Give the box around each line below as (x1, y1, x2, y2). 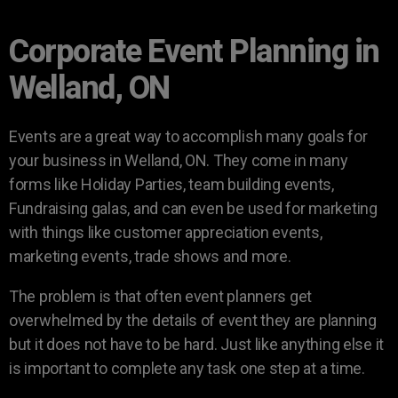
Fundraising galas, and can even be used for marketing (9, 199, 378, 219)
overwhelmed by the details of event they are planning (9, 311, 377, 330)
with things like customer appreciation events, (9, 223, 322, 243)
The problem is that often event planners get (9, 287, 313, 306)
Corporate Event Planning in (9, 33, 379, 71)
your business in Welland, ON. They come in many (9, 151, 348, 171)
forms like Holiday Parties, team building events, (9, 175, 334, 195)
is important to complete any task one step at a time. (9, 359, 365, 378)
